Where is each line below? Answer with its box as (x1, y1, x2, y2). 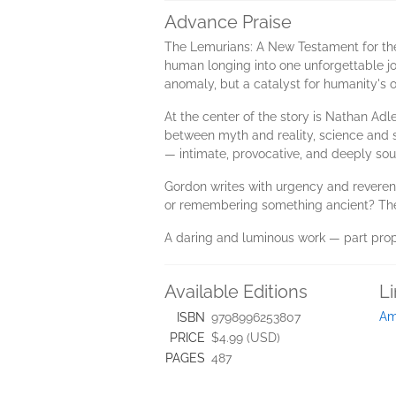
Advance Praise (164, 11, 292, 33)
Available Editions (164, 281, 308, 302)
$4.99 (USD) (211, 331, 280, 345)
